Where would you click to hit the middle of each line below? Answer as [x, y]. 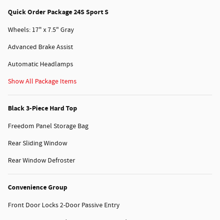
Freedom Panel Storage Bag [48, 126]
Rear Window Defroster [41, 161]
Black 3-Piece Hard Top [42, 109]
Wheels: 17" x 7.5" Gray [41, 30]
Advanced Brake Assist [41, 47]
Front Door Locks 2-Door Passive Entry [64, 206]
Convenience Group [38, 188]
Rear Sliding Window [38, 144]
